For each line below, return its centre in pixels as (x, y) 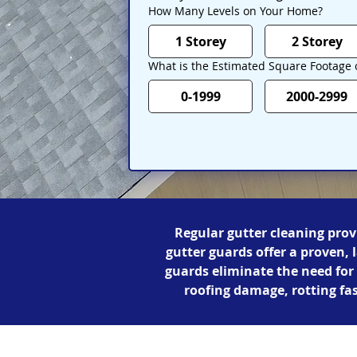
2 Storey (317, 41)
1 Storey (200, 41)
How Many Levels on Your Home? (235, 11)
